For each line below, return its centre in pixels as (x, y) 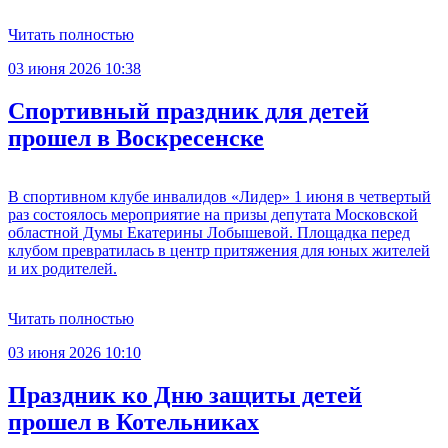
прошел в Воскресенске (136, 138)
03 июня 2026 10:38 (74, 69)
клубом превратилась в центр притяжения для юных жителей (219, 251)
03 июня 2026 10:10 (74, 353)
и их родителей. (62, 269)
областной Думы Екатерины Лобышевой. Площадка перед (209, 233)
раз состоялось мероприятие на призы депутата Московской (213, 215)
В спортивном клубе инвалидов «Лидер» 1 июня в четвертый (219, 197)
